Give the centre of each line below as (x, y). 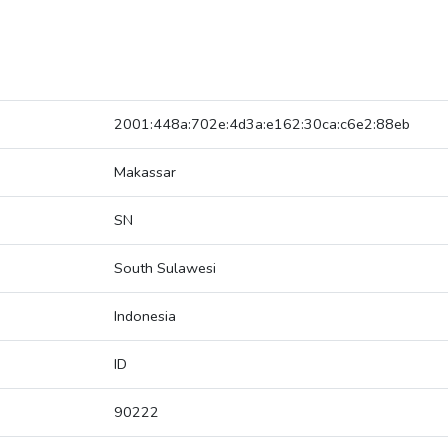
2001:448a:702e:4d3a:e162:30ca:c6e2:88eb (262, 124)
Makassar (145, 172)
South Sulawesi (165, 268)
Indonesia (145, 316)
